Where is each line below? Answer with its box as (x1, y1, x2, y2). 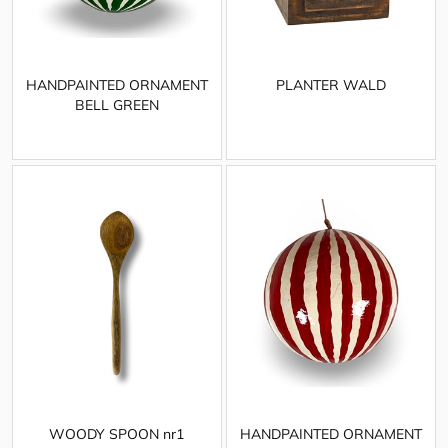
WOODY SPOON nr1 (49, 424, 185, 443)
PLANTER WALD (275, 76, 386, 95)
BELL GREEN (74, 96, 159, 115)
